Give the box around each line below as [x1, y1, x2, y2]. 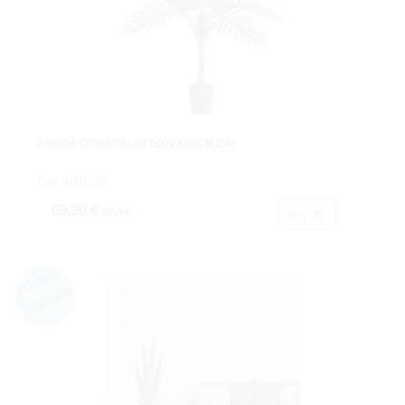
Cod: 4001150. [37, 175, 109, 188]
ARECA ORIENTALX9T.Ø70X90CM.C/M [37, 137, 236, 150]
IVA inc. [102, 205, 133, 218]
